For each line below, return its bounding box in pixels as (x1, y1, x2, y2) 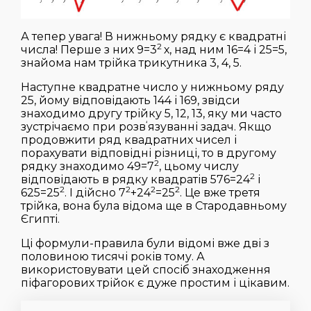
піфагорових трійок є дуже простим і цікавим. (21, 276, 289, 290)
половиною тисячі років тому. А (21, 250, 205, 264)
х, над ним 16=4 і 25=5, (164, 43, 287, 57)
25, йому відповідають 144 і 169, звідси (21, 94, 240, 108)
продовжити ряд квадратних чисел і (21, 133, 237, 147)
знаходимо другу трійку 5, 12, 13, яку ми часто (21, 107, 282, 121)
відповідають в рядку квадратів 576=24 (21, 173, 250, 187)
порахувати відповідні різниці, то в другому (21, 146, 276, 160)
